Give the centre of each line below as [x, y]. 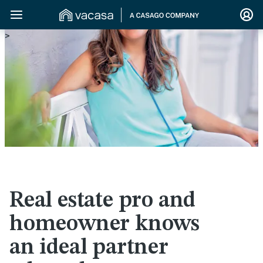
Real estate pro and [103, 201]
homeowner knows [104, 224]
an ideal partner [89, 248]
